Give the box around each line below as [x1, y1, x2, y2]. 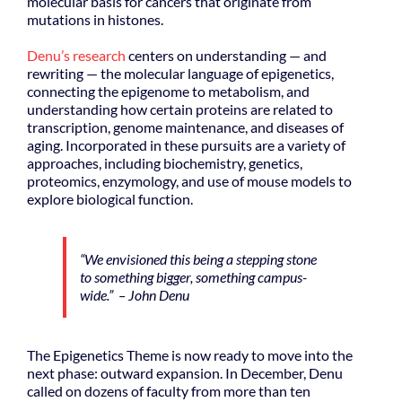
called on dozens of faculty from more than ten [26, 382, 310, 399]
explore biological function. [26, 190, 193, 207]
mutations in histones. [26, 11, 163, 28]
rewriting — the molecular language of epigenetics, [26, 65, 334, 82]
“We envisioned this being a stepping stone [79, 250, 317, 267]
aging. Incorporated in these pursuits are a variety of [26, 136, 345, 153]
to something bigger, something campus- [79, 268, 307, 285]
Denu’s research [26, 47, 126, 64]
